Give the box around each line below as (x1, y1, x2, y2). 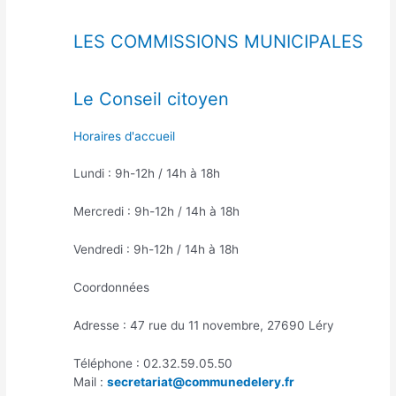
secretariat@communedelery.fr (106, 374, 294, 389)
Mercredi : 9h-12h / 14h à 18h (72, 204, 240, 219)
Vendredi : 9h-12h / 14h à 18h (72, 242, 239, 257)
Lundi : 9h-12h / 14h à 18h (72, 166, 220, 181)
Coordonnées (72, 280, 149, 295)
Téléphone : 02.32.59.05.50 (72, 355, 232, 370)
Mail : (72, 374, 107, 389)
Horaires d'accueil (72, 128, 175, 143)
